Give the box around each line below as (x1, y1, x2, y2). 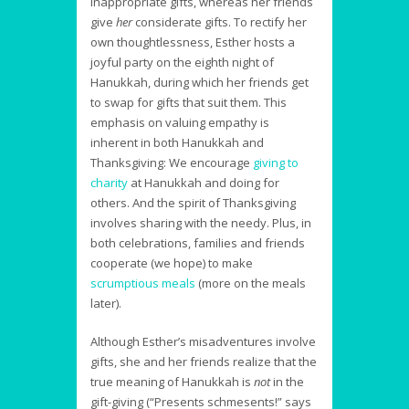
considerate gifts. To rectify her (132, 14, 307, 31)
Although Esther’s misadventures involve (90, 333, 316, 351)
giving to (253, 154, 299, 172)
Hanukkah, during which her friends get (90, 74, 309, 91)
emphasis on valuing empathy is (90, 114, 269, 131)
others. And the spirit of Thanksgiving (90, 194, 296, 212)
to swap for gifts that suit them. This (90, 94, 287, 111)
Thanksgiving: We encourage (90, 154, 253, 172)
